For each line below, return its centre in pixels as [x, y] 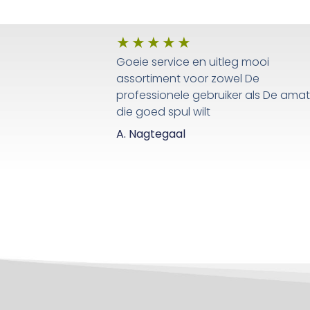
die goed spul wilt [163, 112]
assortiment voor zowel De [188, 79]
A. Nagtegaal [151, 134]
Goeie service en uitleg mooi [192, 62]
